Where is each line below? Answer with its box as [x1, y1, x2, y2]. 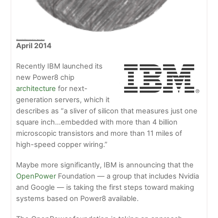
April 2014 [16, 41, 52, 50]
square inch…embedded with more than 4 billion [16, 117, 178, 127]
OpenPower [16, 171, 56, 181]
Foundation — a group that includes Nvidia [56, 171, 200, 181]
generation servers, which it [16, 95, 110, 104]
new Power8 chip [16, 73, 75, 82]
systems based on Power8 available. [16, 194, 139, 203]
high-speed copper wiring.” [16, 140, 108, 149]
